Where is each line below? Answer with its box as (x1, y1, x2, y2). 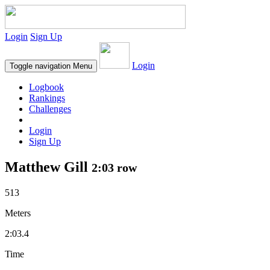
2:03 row (92, 160, 137, 174)
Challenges (29, 104, 71, 114)
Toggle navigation (10, 61, 71, 71)
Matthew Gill (5, 159, 92, 175)
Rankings (29, 93, 65, 103)
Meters (5, 207, 31, 218)
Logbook (29, 82, 64, 92)
